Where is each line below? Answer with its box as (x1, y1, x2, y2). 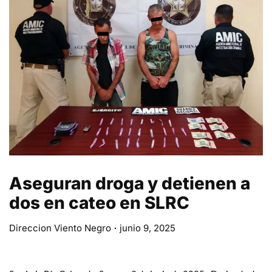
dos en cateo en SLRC (9, 192, 189, 214)
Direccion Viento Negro (9, 222, 111, 234)
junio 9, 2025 (120, 222, 175, 234)
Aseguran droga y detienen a (9, 173, 250, 194)
